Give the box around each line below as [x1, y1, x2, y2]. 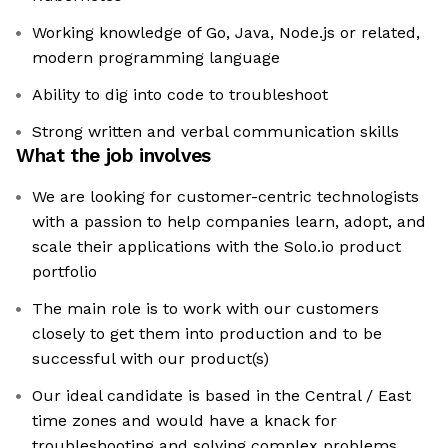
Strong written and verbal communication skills [32, 122, 399, 142]
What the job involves [16, 144, 211, 168]
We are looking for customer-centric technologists [32, 187, 419, 207]
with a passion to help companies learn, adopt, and [32, 212, 426, 232]
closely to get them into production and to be [32, 324, 382, 344]
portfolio [32, 262, 97, 282]
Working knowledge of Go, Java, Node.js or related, [32, 23, 420, 43]
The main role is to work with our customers [32, 299, 379, 319]
